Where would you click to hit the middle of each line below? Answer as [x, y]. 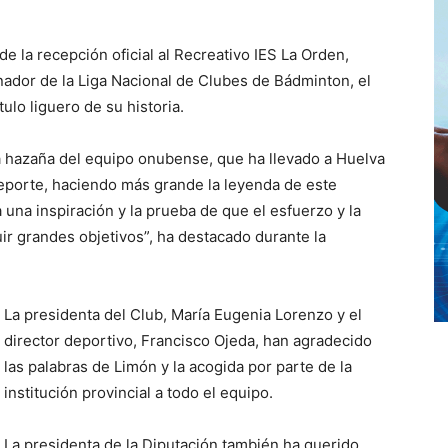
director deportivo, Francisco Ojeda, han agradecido [188, 340]
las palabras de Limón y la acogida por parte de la [178, 366]
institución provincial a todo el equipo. [138, 392]
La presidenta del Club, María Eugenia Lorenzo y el [183, 314]
